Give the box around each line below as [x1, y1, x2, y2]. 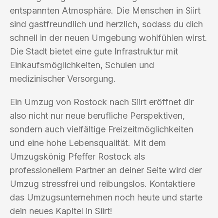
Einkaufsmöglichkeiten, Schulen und [10, 59, 154, 70]
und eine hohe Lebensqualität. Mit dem [10, 137, 166, 148]
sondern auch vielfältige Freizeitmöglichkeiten [10, 124, 193, 134]
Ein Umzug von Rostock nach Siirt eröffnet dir [10, 96, 194, 107]
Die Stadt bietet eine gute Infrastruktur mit [10, 46, 178, 56]
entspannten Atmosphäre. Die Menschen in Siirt [10, 5, 200, 16]
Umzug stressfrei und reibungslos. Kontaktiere [10, 178, 195, 189]
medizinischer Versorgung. [10, 73, 116, 84]
